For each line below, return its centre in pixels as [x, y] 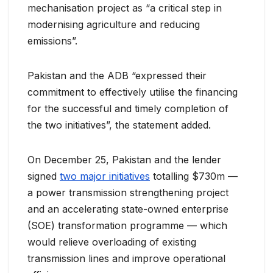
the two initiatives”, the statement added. [119, 125]
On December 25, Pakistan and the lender [124, 160]
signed [44, 176]
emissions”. [52, 41]
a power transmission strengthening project [128, 193]
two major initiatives [105, 176]
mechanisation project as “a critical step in [125, 8]
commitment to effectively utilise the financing [133, 92]
